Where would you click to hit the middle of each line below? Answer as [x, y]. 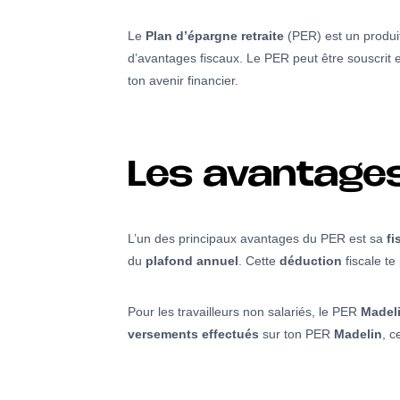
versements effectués [193, 334]
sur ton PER [296, 334]
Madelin [358, 334]
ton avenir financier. [183, 81]
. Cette [259, 261]
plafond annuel [192, 261]
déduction [311, 261]
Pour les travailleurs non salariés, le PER [244, 312]
